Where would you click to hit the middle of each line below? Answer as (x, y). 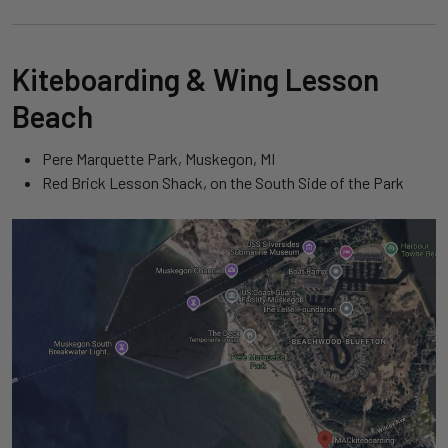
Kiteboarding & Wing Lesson (195, 79)
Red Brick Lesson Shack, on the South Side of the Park (223, 183)
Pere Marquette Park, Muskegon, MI (158, 159)
